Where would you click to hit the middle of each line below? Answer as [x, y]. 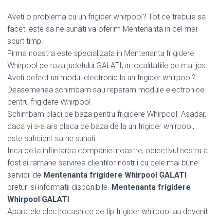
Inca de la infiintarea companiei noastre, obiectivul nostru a [108, 150]
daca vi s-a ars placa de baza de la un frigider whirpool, [101, 126]
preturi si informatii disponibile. [59, 187]
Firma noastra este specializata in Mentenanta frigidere [101, 53]
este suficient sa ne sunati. [52, 138]
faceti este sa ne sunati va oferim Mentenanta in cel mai [102, 29]
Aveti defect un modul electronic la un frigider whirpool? [101, 77]
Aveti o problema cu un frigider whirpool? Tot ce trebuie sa [107, 17]
